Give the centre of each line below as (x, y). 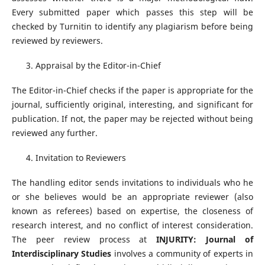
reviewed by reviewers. (57, 41)
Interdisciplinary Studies (63, 254)
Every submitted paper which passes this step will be (132, 12)
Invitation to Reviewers (80, 158)
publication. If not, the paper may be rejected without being (132, 119)
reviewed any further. (54, 133)
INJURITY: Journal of (205, 240)
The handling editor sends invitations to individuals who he (132, 183)
